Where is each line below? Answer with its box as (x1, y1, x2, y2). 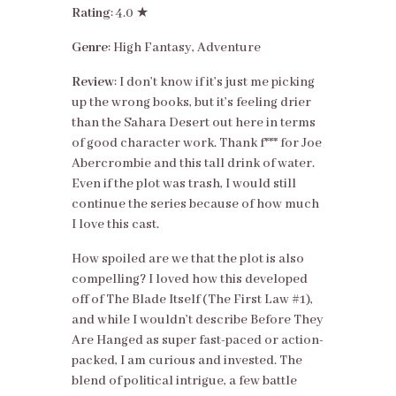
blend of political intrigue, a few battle (71, 373, 297, 390)
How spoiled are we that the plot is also (71, 251, 304, 268)
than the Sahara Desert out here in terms (71, 115, 316, 132)
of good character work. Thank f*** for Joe (71, 135, 322, 152)
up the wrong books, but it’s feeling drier (71, 95, 311, 111)
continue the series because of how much (71, 196, 319, 213)
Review (71, 74, 114, 91)
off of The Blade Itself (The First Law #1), (71, 292, 313, 308)
